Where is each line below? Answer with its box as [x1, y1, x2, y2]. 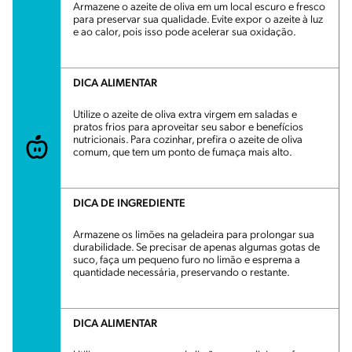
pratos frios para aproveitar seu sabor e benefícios [73, 121, 303, 134]
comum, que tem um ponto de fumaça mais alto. [73, 146, 292, 159]
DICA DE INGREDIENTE [73, 197, 185, 210]
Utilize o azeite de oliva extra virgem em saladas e [73, 108, 297, 121]
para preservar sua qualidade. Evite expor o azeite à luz [73, 13, 323, 26]
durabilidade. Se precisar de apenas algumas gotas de [73, 241, 320, 254]
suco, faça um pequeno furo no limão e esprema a [73, 254, 300, 266]
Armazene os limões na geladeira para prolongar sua [73, 229, 314, 241]
